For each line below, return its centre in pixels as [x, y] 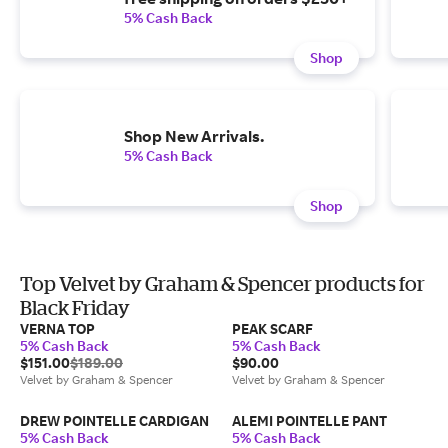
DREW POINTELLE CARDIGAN [114, 420]
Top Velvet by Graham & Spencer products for [222, 283]
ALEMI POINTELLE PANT [309, 420]
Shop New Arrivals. [194, 136]
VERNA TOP [57, 328]
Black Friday [75, 307]
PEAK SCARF [272, 328]
